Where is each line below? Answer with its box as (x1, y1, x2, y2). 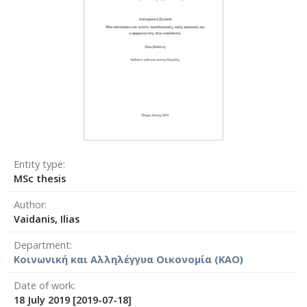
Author (14, 197, 45, 211)
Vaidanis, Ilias (14, 212, 79, 225)
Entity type (14, 157, 63, 171)
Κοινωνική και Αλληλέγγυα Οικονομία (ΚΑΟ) (14, 252, 243, 266)
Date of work (14, 278, 73, 292)
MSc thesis (14, 171, 66, 185)
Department (14, 238, 70, 251)
